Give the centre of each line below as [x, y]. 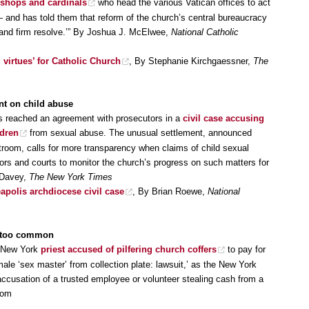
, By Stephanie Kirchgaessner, [191, 61]
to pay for [245, 249]
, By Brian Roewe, [170, 192]
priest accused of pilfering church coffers [129, 249]
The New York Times [71, 177]
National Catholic [205, 32]
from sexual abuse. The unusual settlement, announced [139, 133]
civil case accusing [223, 119]
